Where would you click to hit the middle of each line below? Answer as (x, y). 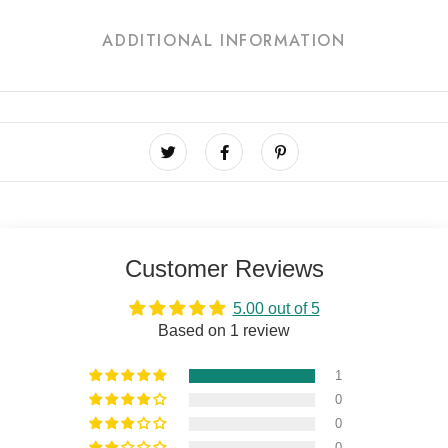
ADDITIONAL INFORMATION (224, 40)
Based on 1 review (224, 330)
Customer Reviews (224, 268)
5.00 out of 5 (276, 308)
